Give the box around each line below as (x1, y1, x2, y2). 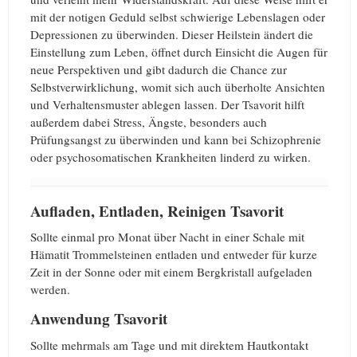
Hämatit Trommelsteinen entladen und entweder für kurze (30, 246, 317, 263)
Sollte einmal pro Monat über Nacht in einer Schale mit (30, 229, 304, 245)
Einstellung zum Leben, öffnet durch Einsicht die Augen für (30, 43, 328, 60)
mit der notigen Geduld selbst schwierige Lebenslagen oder (30, 8, 325, 25)
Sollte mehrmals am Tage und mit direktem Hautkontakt (30, 336, 308, 353)
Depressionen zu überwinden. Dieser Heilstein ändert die (30, 25, 313, 42)
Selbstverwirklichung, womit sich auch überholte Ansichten (30, 78, 325, 95)
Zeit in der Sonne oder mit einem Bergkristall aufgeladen (30, 264, 312, 280)
